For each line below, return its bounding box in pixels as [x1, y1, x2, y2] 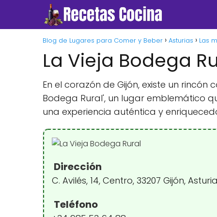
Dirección [52, 160, 102, 173]
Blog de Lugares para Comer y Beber [43, 36, 163, 45]
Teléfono [52, 198, 98, 211]
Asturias [169, 36, 193, 45]
